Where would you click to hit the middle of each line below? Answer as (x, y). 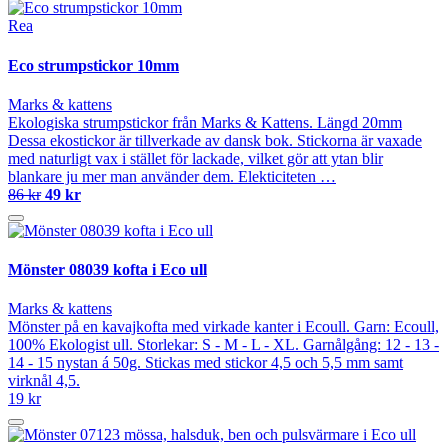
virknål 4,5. (44, 381)
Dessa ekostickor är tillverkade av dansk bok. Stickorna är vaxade (215, 140)
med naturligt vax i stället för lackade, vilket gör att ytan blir (195, 158)
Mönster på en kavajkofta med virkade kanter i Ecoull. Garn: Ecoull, (223, 327)
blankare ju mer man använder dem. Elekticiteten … (172, 176)
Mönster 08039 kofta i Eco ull (107, 270)
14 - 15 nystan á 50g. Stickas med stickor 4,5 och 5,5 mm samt (205, 363)
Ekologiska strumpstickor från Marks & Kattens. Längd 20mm (205, 122)
